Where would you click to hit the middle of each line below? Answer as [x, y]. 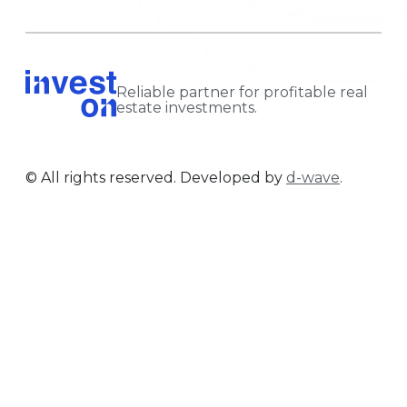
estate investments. [187, 108]
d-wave [313, 178]
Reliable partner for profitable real [242, 93]
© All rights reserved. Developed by [156, 178]
